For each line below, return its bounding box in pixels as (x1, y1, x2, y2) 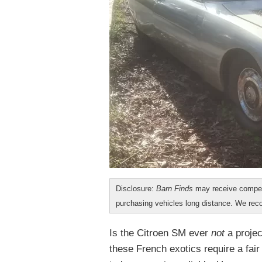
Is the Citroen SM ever (109, 227, 211, 239)
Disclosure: (116, 184, 156, 193)
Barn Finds (156, 184, 193, 193)
